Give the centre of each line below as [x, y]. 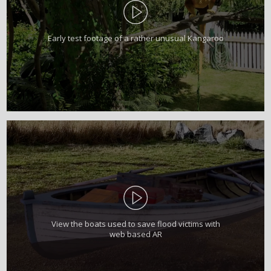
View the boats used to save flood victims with [135, 224]
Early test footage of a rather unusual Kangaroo [135, 38]
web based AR [135, 234]
